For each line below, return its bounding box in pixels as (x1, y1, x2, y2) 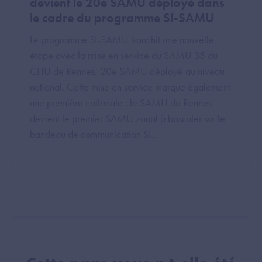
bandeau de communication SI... (30, 127, 158, 141)
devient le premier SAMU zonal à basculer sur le (30, 111, 225, 125)
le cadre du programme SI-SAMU (30, 9, 214, 26)
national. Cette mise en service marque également (30, 80, 230, 94)
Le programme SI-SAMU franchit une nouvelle (30, 32, 214, 46)
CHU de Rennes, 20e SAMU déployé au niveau (30, 64, 225, 78)
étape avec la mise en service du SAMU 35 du (30, 48, 218, 62)
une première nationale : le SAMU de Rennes (30, 95, 212, 109)
